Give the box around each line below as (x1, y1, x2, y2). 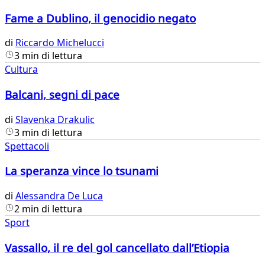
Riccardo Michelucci (15, 36, 104, 50)
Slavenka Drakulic (15, 112, 95, 126)
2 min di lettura (14, 202, 82, 216)
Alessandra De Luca (15, 189, 103, 203)
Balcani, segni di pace (5, 87, 119, 102)
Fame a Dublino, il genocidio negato (5, 10, 196, 25)
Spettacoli (5, 139, 49, 153)
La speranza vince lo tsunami (5, 163, 159, 179)
